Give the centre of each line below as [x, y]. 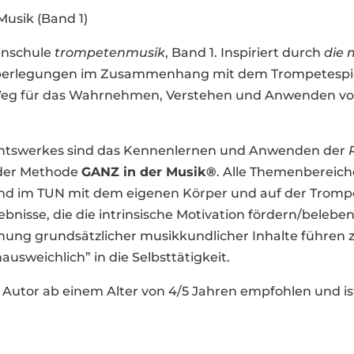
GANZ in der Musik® [149, 171]
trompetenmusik [110, 52]
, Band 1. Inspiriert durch [245, 52]
